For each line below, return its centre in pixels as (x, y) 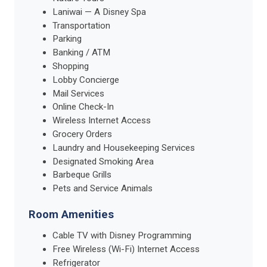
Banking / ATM (81, 53)
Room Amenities (71, 215)
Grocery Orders (82, 134)
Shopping (71, 66)
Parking (67, 39)
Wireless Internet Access (102, 121)
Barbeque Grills (82, 175)
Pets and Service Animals (103, 189)
